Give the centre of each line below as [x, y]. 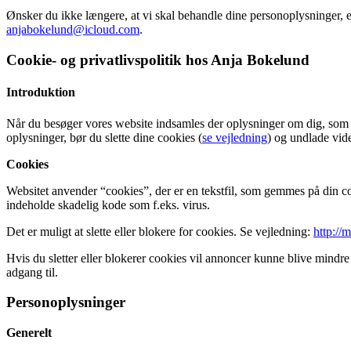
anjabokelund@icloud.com [73, 30]
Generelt [29, 332]
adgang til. [32, 272]
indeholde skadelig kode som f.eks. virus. [108, 204]
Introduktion [41, 92]
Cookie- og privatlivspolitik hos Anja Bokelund [158, 60]
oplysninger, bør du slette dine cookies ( [104, 137]
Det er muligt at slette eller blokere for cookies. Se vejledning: [160, 231]
